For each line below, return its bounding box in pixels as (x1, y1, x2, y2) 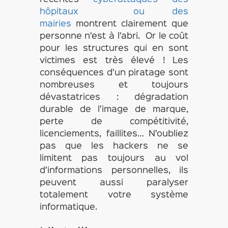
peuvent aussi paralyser (39, 179, 189, 187)
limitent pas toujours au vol (39, 155, 189, 162)
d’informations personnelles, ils (39, 167, 189, 175)
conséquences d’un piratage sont (39, 69, 189, 77)
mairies (39, 20, 71, 28)
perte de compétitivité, (39, 118, 189, 126)
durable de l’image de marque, (39, 106, 189, 113)
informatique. (39, 204, 97, 211)
